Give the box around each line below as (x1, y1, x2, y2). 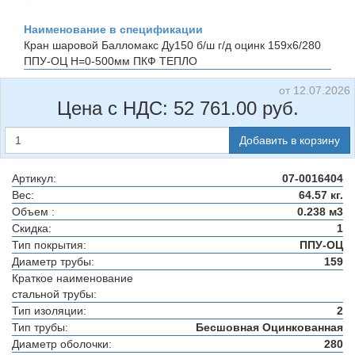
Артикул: (12, 172, 56, 185)
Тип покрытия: (12, 239, 86, 251)
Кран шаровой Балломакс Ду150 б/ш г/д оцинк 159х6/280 (24, 39, 321, 52)
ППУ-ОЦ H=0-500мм (24, 55, 133, 67)
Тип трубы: (12, 321, 68, 334)
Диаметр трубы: (12, 255, 94, 268)
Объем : (12, 205, 55, 218)
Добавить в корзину (239, 134, 340, 147)
